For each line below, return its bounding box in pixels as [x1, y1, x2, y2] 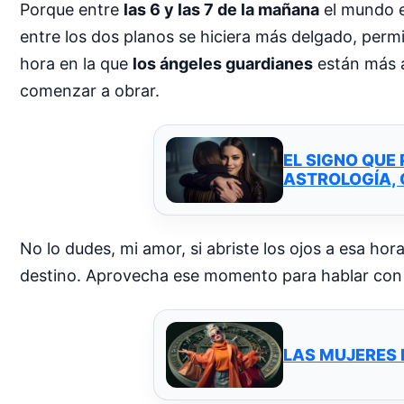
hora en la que [20, 53, 133, 73]
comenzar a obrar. [20, 80, 160, 100]
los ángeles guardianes [133, 53, 313, 73]
